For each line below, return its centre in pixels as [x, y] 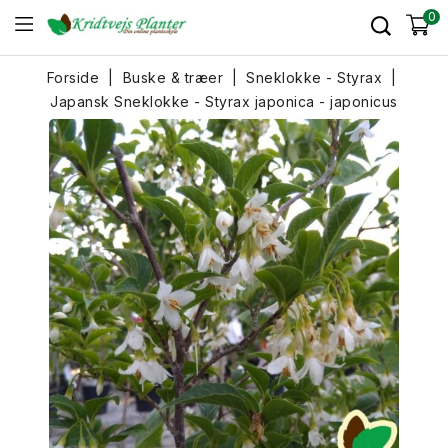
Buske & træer [173, 77]
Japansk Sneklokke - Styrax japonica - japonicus [224, 101]
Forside [73, 77]
